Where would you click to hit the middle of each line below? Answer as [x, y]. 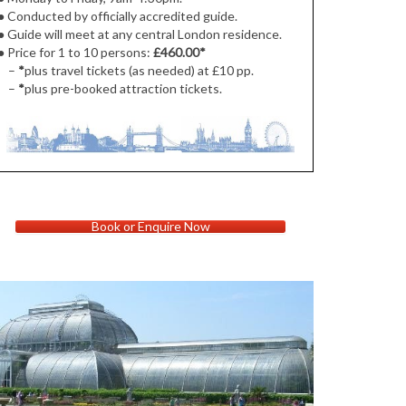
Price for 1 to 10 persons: [79, 53]
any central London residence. [198, 34]
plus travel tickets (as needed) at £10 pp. [140, 71]
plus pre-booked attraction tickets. [124, 89]
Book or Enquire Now [150, 226]
